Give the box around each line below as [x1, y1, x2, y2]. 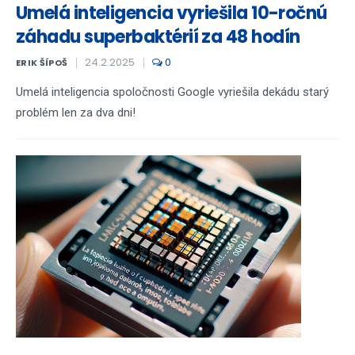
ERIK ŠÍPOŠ [16, 56, 68, 69]
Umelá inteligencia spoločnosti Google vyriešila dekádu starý [16, 85, 329, 99]
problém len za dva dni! [16, 105, 136, 120]
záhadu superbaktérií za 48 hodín [16, 25, 300, 49]
